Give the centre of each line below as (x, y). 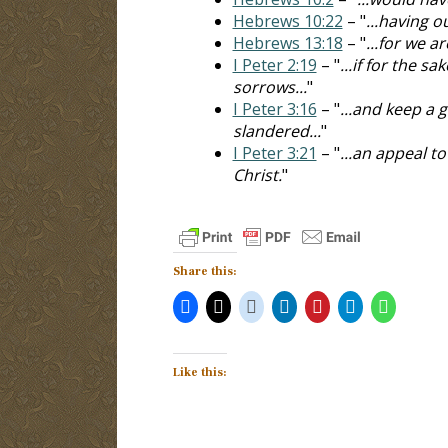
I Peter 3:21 (274, 152)
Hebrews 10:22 (287, 20)
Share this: (204, 271)
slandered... (276, 130)
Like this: (199, 372)
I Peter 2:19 (274, 64)
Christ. (257, 174)
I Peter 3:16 (274, 108)
